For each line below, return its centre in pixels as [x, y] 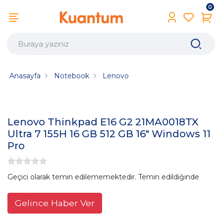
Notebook [72, 76]
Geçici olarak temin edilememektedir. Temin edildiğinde [103, 177]
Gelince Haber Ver [55, 203]
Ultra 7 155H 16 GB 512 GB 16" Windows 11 [109, 134]
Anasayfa [25, 76]
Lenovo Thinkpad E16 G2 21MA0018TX [103, 122]
